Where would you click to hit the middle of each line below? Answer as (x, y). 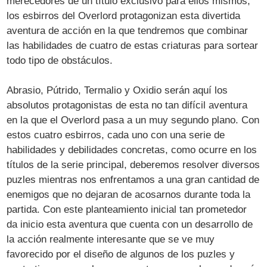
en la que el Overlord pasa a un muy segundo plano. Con (133, 120)
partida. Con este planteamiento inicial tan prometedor (127, 209)
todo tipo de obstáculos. (60, 60)
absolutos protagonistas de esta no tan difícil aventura (127, 105)
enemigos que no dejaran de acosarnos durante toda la (129, 194)
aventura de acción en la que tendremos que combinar (128, 30)
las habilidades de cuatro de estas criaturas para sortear (133, 45)
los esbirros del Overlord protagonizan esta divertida (124, 15)
